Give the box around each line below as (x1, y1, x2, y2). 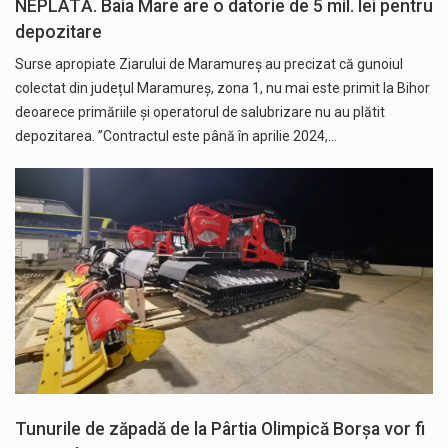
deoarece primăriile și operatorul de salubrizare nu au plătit (15, 104, 385, 121)
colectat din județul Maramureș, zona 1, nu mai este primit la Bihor (15, 80, 430, 97)
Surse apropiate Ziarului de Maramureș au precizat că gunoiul (15, 56, 403, 73)
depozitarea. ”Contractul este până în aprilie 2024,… (15, 128, 337, 145)
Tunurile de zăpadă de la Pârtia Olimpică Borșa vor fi (15, 418, 425, 439)
